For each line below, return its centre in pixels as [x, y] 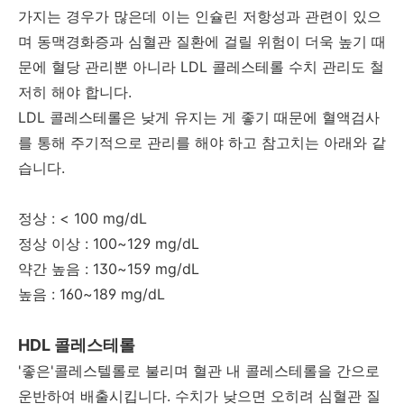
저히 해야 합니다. [75, 92]
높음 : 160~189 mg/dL [92, 294]
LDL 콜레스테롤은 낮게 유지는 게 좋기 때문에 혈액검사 [199, 117]
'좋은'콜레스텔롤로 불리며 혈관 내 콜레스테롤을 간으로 [199, 370]
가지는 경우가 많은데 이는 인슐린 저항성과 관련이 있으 [200, 16]
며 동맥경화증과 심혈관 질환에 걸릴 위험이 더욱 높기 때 [202, 41]
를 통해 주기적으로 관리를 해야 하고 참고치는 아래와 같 [202, 142]
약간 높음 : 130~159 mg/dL [109, 268]
